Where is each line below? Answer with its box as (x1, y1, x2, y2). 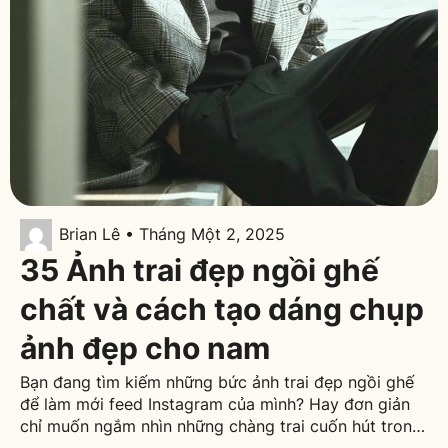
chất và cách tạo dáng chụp (19, 290, 424, 327)
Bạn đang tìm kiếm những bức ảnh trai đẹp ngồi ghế (19, 371, 414, 392)
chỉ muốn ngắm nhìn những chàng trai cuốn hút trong (19, 415, 422, 436)
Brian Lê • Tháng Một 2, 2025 (58, 224, 285, 245)
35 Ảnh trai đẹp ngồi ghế (19, 251, 379, 288)
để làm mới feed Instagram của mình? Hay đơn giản (19, 393, 410, 414)
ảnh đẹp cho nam (19, 329, 270, 366)
